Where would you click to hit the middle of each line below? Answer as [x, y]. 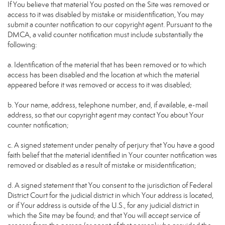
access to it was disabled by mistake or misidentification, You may [106, 15]
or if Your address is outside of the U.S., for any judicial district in [103, 205]
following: [22, 45]
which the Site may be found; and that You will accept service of [104, 215]
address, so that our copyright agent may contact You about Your [106, 115]
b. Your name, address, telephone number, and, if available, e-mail [108, 105]
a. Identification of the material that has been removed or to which [107, 65]
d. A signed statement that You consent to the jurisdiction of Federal [110, 185]
